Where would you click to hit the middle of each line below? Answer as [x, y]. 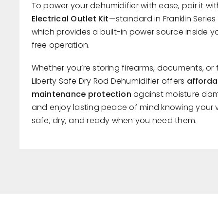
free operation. [61, 45]
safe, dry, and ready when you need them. [114, 121]
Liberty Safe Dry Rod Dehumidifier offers [109, 81]
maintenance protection [81, 94]
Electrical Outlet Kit [70, 19]
